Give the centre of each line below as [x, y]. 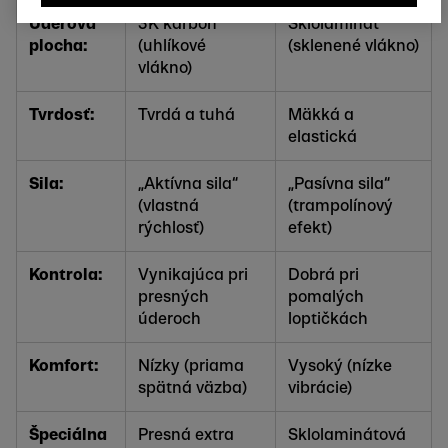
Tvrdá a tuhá [186, 114]
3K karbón [177, 23]
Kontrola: [65, 274]
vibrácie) [320, 387]
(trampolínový [340, 205]
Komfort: [63, 365]
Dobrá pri [323, 274]
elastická [322, 136]
